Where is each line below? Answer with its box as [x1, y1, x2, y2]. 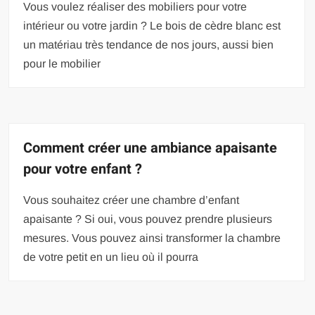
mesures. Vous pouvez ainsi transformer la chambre [23, 232, 281, 244]
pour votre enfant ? [23, 159, 143, 179]
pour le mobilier [23, 58, 101, 70]
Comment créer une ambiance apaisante [23, 138, 278, 158]
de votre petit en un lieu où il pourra [23, 251, 199, 263]
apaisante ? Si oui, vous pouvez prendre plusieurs [23, 213, 273, 225]
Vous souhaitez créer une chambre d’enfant [23, 194, 240, 206]
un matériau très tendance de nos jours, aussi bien [23, 39, 274, 51]
